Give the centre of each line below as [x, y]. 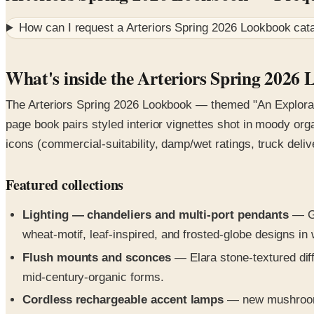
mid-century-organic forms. [93, 277]
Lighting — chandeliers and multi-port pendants [156, 215]
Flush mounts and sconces [97, 257]
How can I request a [73, 28]
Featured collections [65, 185]
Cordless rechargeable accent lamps [123, 299]
